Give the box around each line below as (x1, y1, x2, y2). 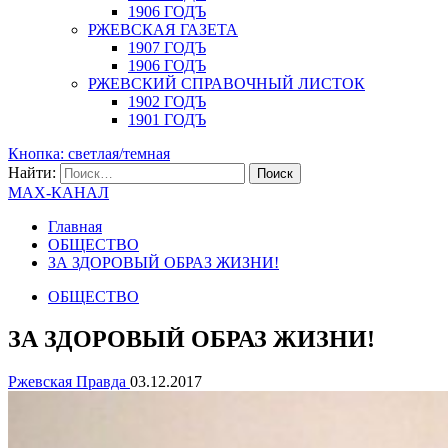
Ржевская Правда (8, 372, 130, 390)
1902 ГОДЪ (128, 93, 206, 110)
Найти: (8, 164, 56, 181)
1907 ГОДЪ (128, 39, 206, 56)
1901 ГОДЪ (128, 111, 206, 128)
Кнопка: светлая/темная (8, 145, 170, 162)
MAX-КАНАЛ (8, 184, 109, 201)
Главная (48, 218, 102, 235)
